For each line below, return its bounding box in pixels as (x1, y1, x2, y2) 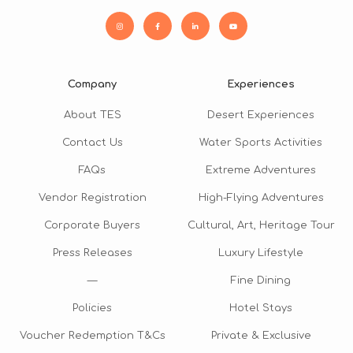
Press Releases (52, 247, 132, 258)
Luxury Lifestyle (218, 247, 303, 258)
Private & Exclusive (210, 329, 311, 341)
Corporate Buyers (44, 219, 140, 231)
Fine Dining (231, 274, 291, 286)
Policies (72, 302, 112, 314)
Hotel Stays (229, 302, 292, 314)
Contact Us (61, 136, 123, 148)
